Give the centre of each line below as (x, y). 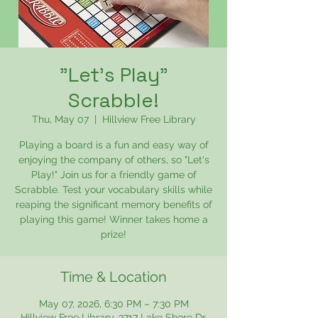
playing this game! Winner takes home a (114, 219)
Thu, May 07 (60, 119)
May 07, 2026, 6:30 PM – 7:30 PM (114, 304)
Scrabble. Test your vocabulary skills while (114, 190)
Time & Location (114, 277)
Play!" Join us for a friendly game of (114, 175)
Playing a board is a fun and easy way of (114, 145)
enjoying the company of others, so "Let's (114, 160)
